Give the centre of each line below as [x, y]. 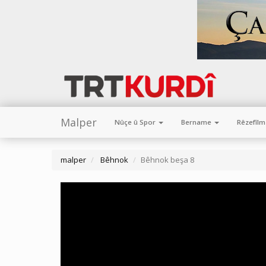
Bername [197, 122]
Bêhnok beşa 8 [167, 160]
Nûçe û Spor [136, 122]
